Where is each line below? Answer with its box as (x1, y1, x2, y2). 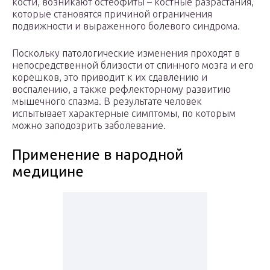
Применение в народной (12, 146, 183, 163)
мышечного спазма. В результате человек (12, 96, 202, 107)
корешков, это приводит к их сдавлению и (12, 72, 207, 83)
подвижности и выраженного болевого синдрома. (12, 20, 240, 32)
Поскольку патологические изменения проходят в (12, 48, 240, 59)
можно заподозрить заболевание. (12, 120, 166, 131)
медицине (12, 163, 84, 180)
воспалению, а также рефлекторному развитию (12, 84, 231, 95)
